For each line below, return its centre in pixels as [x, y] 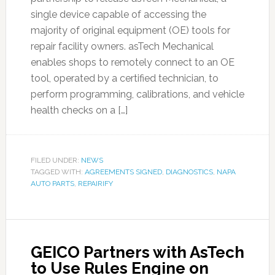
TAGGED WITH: [57, 172]
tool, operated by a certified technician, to [124, 78]
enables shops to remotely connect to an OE [132, 62]
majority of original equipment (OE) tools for [130, 30]
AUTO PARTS [52, 184]
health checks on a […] [79, 110]
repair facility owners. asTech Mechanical [122, 46]
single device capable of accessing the [118, 14]
